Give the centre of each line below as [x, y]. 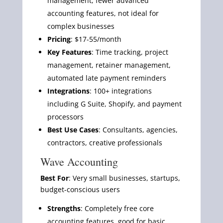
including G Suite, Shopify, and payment [114, 104]
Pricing [59, 39]
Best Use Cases [73, 129]
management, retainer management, [109, 65]
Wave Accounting [79, 161]
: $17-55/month [96, 39]
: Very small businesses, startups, [124, 178]
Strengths [64, 208]
